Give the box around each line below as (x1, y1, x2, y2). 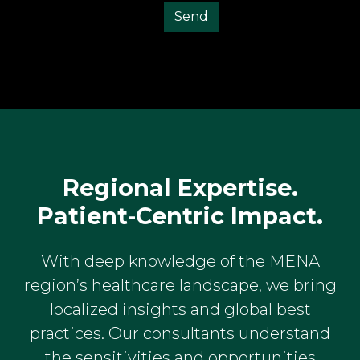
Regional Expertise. (62, 173, 298, 202)
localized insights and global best (49, 299, 311, 319)
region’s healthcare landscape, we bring (23, 275, 337, 295)
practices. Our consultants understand (30, 323, 330, 343)
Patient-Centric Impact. (37, 201, 323, 230)
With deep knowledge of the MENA (40, 251, 320, 271)
